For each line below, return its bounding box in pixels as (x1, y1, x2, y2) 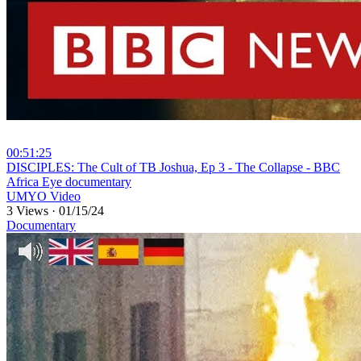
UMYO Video (6, 189, 81, 204)
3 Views (6, 204, 52, 218)
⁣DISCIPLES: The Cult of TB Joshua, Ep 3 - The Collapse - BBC (6, 160, 340, 175)
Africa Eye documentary (6, 175, 131, 189)
